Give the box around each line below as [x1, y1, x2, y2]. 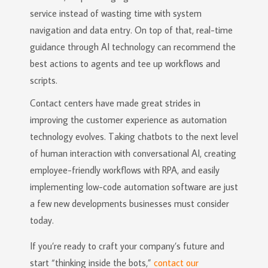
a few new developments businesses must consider [30, 197, 229, 209]
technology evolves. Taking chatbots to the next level [30, 130, 238, 142]
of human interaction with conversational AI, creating [30, 147, 236, 159]
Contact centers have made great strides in [30, 97, 200, 109]
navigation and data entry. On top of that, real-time [30, 24, 233, 36]
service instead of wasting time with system [30, 7, 202, 19]
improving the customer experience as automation [30, 114, 227, 126]
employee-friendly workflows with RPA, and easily [30, 164, 220, 176]
